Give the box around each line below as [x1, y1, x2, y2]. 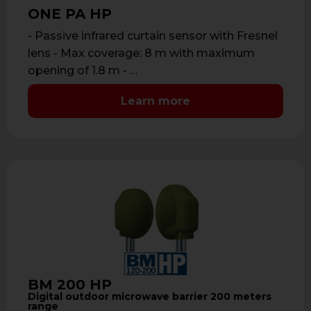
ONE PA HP [28, 6, 112, 23]
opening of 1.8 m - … [28, 64, 137, 78]
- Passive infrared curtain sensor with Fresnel [28, 29, 278, 43]
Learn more [121, 94, 190, 108]
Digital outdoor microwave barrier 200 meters [28, 289, 271, 303]
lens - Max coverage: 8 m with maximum [28, 47, 255, 60]
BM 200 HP [28, 276, 112, 293]
